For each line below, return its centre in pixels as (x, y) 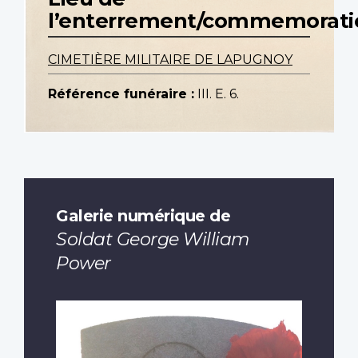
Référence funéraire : (121, 94)
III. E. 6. (218, 94)
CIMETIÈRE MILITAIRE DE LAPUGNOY (170, 60)
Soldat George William (153, 239)
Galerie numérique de (143, 215)
